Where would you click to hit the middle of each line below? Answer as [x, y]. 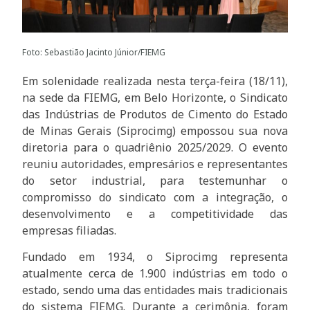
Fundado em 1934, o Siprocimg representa [155, 257]
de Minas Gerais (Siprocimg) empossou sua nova [155, 130]
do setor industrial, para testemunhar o [155, 180]
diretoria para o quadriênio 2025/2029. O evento [155, 147]
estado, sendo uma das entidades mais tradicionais [155, 290]
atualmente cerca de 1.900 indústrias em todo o [155, 274]
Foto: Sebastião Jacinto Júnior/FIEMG [94, 52]
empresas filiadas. [70, 230]
